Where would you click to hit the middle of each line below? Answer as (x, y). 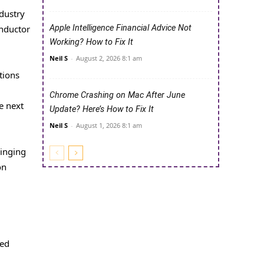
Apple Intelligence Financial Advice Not (121, 28)
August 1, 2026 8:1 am (109, 126)
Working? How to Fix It (91, 42)
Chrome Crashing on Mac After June (117, 95)
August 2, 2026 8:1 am (109, 58)
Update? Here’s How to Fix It (102, 110)
